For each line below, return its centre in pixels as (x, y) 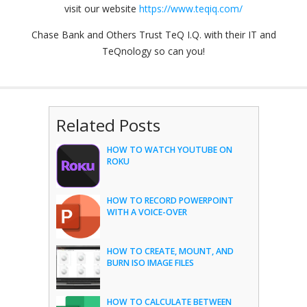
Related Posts (108, 125)
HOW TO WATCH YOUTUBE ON (169, 150)
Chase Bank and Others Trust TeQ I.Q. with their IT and (153, 35)
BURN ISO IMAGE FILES (150, 263)
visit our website (102, 9)
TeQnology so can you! (153, 51)
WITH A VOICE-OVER (147, 212)
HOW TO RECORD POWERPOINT (170, 200)
